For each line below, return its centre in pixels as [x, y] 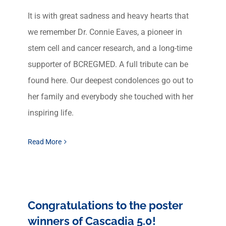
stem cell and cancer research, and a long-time [110, 48]
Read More [45, 142]
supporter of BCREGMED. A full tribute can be [108, 64]
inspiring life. [51, 113]
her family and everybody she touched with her [110, 97]
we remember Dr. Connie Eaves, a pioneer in [105, 32]
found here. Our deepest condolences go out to [110, 80]
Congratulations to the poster [105, 205]
